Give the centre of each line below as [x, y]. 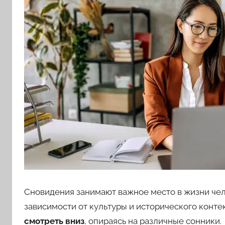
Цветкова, [58, 37]
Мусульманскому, [93, 66]
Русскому [56, 94]
